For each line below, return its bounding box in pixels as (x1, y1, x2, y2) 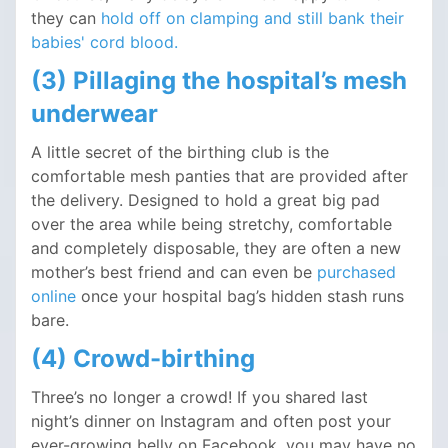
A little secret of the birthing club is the (31, 142, 329, 163)
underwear (31, 99, 158, 129)
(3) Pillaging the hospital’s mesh (31, 66, 407, 96)
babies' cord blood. (31, 32, 178, 53)
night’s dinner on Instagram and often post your (31, 411, 391, 432)
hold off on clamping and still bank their (101, 8, 404, 29)
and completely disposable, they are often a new (31, 238, 401, 259)
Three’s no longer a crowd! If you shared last (31, 387, 368, 408)
